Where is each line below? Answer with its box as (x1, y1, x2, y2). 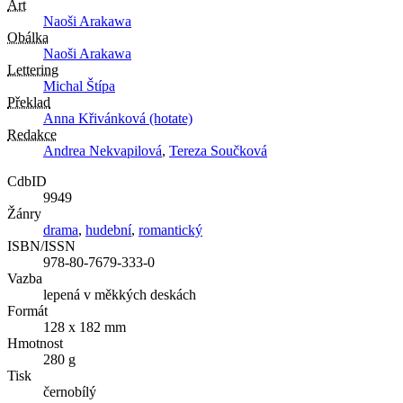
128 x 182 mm (43, 319, 126, 336)
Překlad (7, 94, 50, 111)
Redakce (7, 127, 57, 143)
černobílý (43, 384, 96, 400)
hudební (85, 222, 131, 238)
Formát (7, 303, 48, 319)
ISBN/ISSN (7, 238, 76, 255)
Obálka (7, 30, 49, 46)
